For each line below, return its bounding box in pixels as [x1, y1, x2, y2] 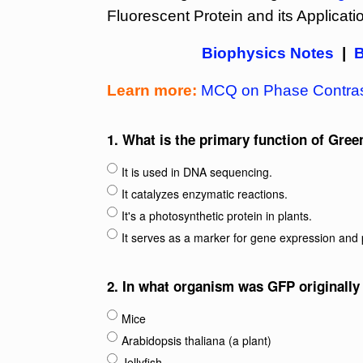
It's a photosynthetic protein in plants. [122, 207, 312, 224]
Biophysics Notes [202, 45, 335, 62]
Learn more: [107, 82, 201, 99]
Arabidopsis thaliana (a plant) [122, 332, 271, 348]
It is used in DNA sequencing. [122, 164, 272, 180]
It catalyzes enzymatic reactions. [122, 186, 288, 202]
